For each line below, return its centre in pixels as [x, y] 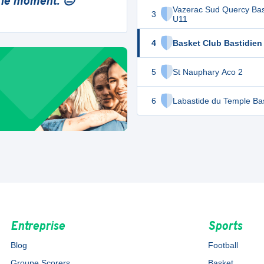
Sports [225, 227]
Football [223, 245]
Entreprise [37, 227]
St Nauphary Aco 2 [208, 72]
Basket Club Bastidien [217, 43]
